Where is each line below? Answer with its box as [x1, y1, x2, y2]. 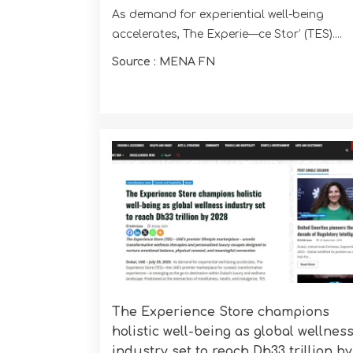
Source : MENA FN [112, 56, 215, 69]
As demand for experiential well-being [112, 9, 324, 21]
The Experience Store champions [112, 304, 329, 319]
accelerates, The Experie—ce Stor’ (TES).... [112, 28, 342, 41]
